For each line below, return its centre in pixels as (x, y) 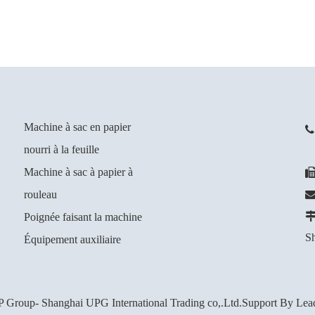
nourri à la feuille (62, 149)
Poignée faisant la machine (83, 217)
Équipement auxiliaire (72, 239)
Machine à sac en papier (77, 127)
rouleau (40, 194)
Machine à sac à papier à (78, 172)
